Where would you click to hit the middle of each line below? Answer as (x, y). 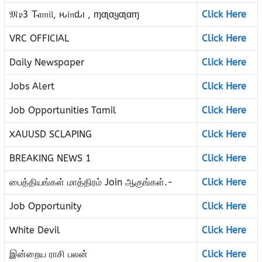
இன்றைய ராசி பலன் (49, 254)
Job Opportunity (45, 206)
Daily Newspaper (47, 63)
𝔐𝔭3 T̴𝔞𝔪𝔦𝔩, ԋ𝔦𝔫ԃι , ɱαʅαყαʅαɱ (74, 15)
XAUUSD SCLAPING (51, 135)
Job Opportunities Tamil (63, 111)
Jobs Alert (32, 87)
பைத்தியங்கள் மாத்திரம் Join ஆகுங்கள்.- (91, 182)
